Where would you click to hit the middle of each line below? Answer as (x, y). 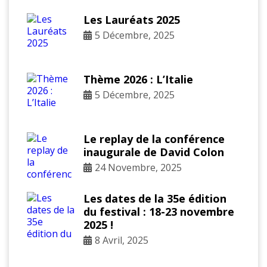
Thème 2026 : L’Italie (138, 80)
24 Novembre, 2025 (138, 168)
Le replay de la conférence (154, 139)
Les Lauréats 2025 (132, 20)
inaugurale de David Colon (154, 152)
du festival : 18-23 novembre (159, 212)
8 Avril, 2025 (122, 240)
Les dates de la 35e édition (155, 199)
